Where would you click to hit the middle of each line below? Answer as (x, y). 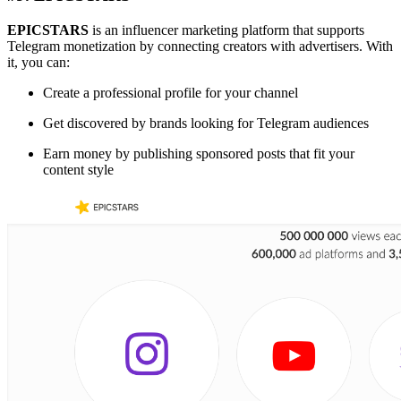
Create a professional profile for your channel (171, 92)
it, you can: (38, 62)
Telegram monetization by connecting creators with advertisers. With (200, 46)
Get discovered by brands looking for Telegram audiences (206, 123)
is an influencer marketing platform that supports (226, 30)
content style (78, 169)
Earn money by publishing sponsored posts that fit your (199, 153)
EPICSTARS (48, 30)
